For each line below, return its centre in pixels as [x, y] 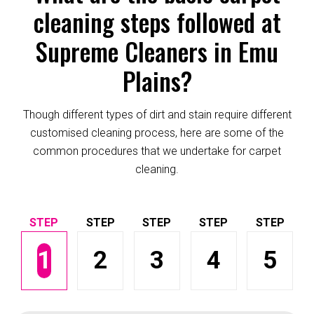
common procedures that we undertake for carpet [157, 151]
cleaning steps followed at [157, 21]
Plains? [157, 80]
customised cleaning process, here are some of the [157, 132]
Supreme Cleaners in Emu [157, 51]
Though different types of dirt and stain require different [157, 114]
